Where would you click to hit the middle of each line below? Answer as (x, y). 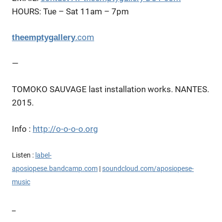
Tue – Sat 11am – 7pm (85, 11)
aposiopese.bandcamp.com (55, 169)
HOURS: (27, 11)
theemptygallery (44, 38)
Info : (22, 129)
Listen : (24, 155)
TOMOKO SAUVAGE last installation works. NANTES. (111, 89)
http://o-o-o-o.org (65, 129)
